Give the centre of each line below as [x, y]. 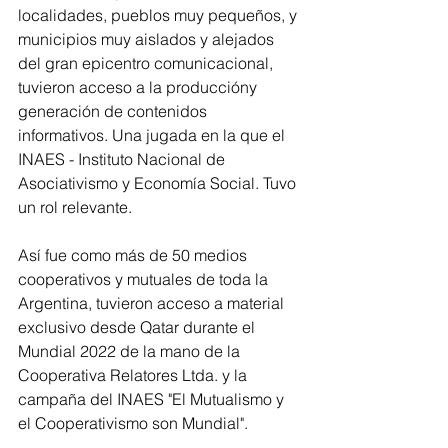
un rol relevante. [77, 206]
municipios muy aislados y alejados [148, 38]
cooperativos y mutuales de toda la [145, 278]
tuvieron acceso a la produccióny [139, 86]
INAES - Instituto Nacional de [123, 158]
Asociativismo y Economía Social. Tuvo [159, 182]
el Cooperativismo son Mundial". [135, 422]
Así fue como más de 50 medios [134, 254]
